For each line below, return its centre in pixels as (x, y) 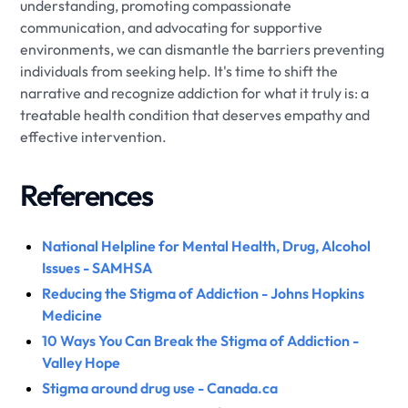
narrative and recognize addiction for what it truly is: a (195, 92)
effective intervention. (94, 136)
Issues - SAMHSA (97, 267)
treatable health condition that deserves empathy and (195, 114)
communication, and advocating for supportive (172, 27)
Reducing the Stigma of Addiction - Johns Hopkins (204, 293)
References (87, 194)
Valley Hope (82, 362)
